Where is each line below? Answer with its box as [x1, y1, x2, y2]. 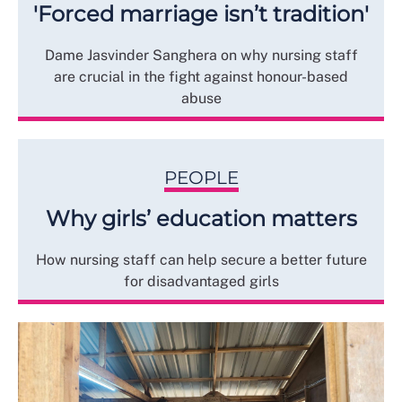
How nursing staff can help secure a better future [35, 251, 367, 269]
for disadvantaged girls [123, 273, 279, 291]
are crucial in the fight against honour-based [54, 68, 348, 86]
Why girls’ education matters [45, 205, 357, 232]
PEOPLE [163, 167, 239, 189]
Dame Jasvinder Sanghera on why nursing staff [44, 47, 358, 65]
